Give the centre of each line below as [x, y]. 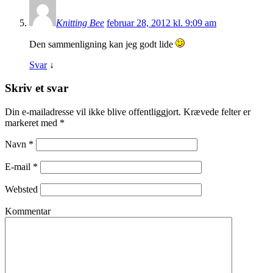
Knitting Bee [80, 23]
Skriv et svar [37, 88]
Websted [21, 189]
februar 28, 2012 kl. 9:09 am [161, 23]
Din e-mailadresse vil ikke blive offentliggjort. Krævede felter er [128, 112]
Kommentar [28, 211]
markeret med [32, 123]
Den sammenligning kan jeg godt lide [102, 44]
